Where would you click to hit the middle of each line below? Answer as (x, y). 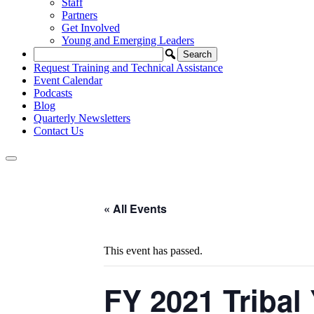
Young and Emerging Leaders (128, 40)
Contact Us (59, 131)
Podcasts (53, 93)
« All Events (135, 209)
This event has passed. (153, 251)
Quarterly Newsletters (82, 118)
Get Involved (91, 28)
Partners (80, 15)
